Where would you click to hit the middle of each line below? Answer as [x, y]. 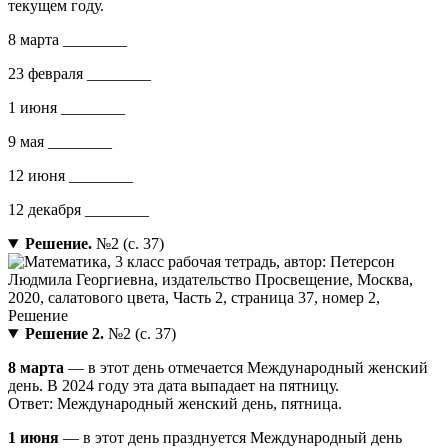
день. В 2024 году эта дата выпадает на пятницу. [173, 386]
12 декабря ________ [78, 210]
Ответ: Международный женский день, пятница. [175, 404]
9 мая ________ [60, 142]
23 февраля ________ [79, 74]
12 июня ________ [70, 176]
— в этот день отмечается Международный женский [246, 368]
